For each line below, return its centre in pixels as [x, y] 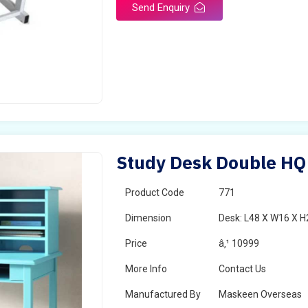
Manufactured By [163, 294]
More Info [146, 269]
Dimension [148, 218]
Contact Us [243, 269]
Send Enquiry [163, 8]
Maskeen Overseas [261, 294]
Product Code [155, 192]
